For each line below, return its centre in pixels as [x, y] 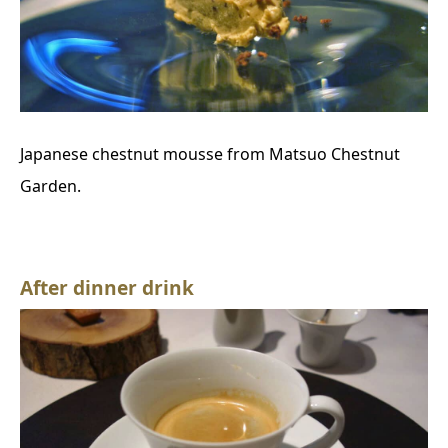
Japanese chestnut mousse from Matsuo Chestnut [210, 154]
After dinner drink [107, 288]
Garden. [50, 186]
